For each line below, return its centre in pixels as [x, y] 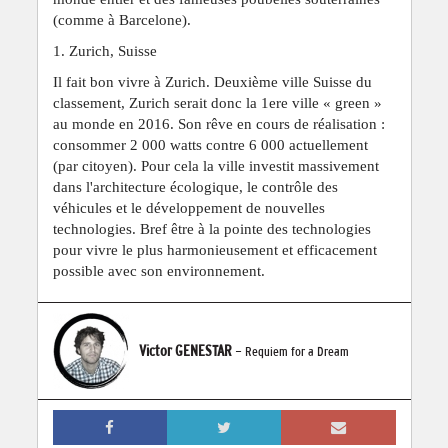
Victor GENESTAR [185, 350]
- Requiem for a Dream [291, 351]
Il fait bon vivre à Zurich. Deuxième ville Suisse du [212, 81]
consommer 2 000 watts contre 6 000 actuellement [210, 144]
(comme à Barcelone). [121, 19]
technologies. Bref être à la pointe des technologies [211, 228]
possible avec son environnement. [158, 270]
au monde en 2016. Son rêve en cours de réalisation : [218, 123]
